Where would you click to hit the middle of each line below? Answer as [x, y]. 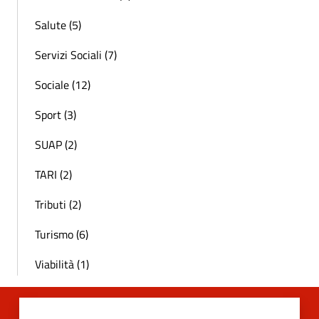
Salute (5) [58, 25]
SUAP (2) [56, 145]
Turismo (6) [62, 235]
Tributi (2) [58, 205]
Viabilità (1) [62, 265]
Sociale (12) [63, 85]
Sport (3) [56, 115]
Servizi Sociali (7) [76, 55]
